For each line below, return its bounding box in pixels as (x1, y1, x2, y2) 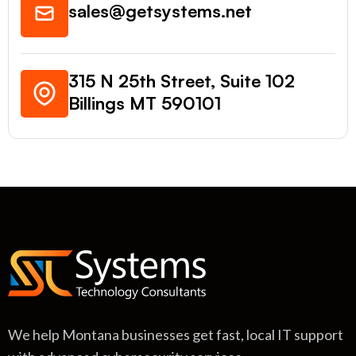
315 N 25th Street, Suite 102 (68, 69, 295, 91)
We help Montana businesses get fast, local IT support (8, 325, 343, 343)
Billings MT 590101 (68, 91, 221, 114)
